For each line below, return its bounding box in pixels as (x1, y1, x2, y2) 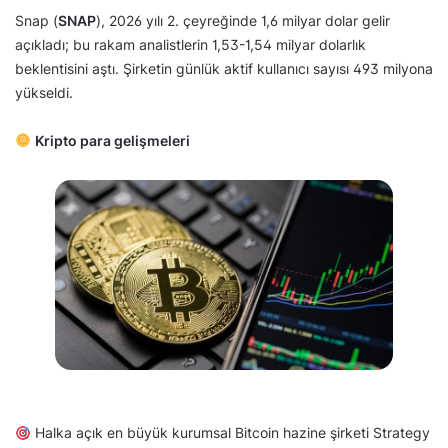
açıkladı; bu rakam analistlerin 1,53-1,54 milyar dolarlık (15, 35, 366, 53)
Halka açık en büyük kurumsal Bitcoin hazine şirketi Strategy (30, 424, 430, 442)
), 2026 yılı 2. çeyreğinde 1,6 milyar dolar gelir (96, 11, 390, 29)
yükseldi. (15, 83, 77, 101)
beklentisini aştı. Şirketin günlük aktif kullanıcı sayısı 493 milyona (15, 59, 433, 77)
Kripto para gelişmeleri (34, 131, 190, 149)
